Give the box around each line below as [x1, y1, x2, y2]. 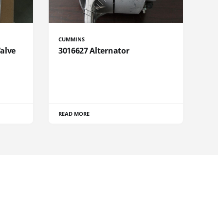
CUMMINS [58, 35, 85, 43]
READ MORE [58, 109, 90, 117]
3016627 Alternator [58, 45, 129, 56]
